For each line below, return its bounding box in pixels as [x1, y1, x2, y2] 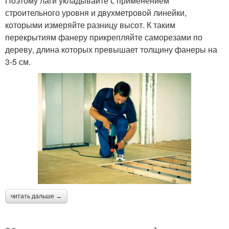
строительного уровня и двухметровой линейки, [5, 7, 187, 19]
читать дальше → [11, 192, 62, 200]
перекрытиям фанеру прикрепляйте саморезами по [5, 31, 202, 43]
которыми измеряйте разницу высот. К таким [5, 19, 175, 31]
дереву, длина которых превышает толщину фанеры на [5, 43, 217, 56]
